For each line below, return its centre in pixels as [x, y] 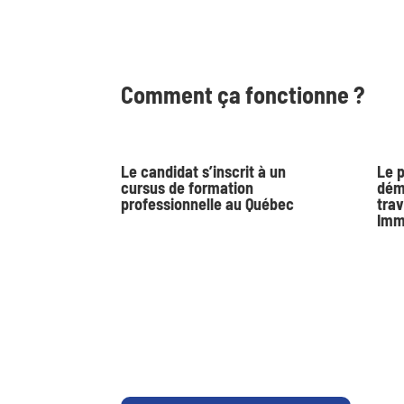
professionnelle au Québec [208, 204]
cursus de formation [188, 188]
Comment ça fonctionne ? [243, 94]
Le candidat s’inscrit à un [204, 172]
